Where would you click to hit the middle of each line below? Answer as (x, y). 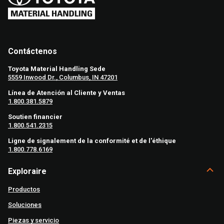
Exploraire (27, 171)
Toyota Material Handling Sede (57, 69)
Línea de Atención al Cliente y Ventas (66, 93)
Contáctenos (32, 51)
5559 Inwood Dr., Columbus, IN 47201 (63, 77)
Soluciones (25, 205)
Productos (24, 189)
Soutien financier (35, 117)
